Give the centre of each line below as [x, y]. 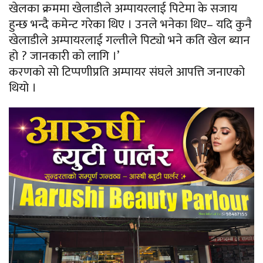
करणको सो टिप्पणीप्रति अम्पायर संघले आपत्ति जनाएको [127, 72]
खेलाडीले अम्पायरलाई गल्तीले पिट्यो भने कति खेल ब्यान [129, 41]
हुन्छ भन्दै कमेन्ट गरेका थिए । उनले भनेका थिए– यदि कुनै [130, 25]
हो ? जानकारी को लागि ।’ [64, 56]
